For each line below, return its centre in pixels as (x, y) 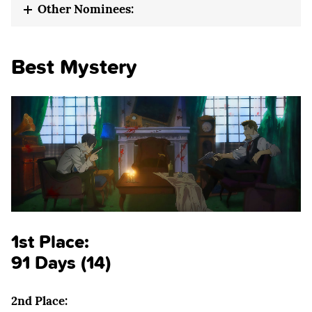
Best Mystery (74, 67)
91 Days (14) (61, 262)
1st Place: (50, 241)
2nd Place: (39, 301)
